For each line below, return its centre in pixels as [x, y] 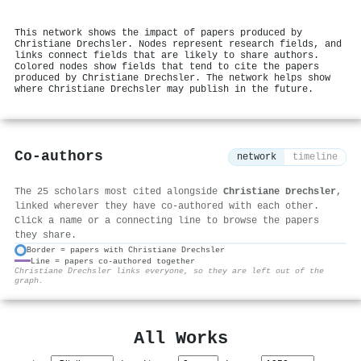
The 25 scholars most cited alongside [119, 191]
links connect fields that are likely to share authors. [167, 55]
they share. [46, 235]
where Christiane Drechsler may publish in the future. [164, 89]
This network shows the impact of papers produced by [158, 33]
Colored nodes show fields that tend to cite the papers [167, 66]
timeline [315, 158]
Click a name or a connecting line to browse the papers [167, 220]
